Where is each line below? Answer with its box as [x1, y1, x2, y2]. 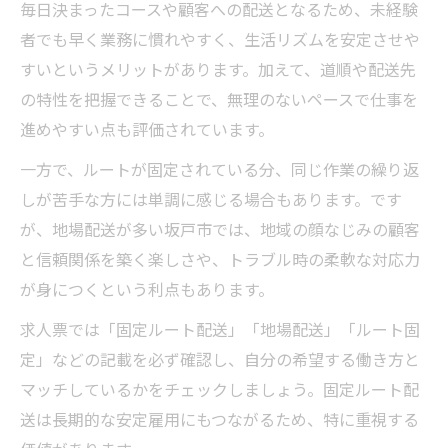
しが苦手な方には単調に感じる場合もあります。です [20, 187, 402, 211]
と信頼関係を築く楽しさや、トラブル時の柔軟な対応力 [20, 247, 420, 271]
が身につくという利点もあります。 [20, 277, 274, 301]
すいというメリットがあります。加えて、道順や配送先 [20, 57, 416, 81]
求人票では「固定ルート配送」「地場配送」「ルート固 [20, 317, 420, 341]
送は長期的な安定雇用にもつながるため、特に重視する [20, 407, 419, 431]
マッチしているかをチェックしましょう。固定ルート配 [20, 377, 419, 401]
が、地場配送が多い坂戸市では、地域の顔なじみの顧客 [20, 217, 420, 241]
